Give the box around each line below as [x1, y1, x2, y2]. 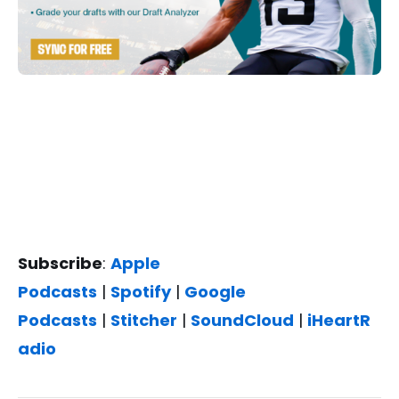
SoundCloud [191, 308, 294, 331]
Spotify [110, 280, 171, 303]
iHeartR [307, 308, 370, 331]
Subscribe [18, 251, 102, 274]
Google [184, 280, 246, 303]
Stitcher [110, 308, 177, 331]
